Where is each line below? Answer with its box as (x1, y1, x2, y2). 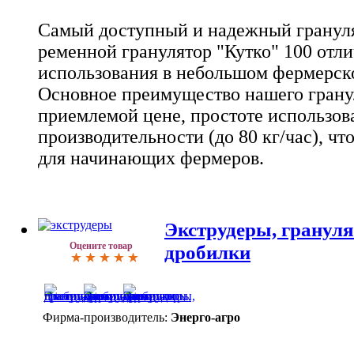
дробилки (164, 240, 250, 263)
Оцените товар (70, 239, 133, 251)
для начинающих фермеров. (38, 148, 264, 169)
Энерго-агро (171, 310, 240, 324)
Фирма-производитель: (43, 310, 168, 324)
